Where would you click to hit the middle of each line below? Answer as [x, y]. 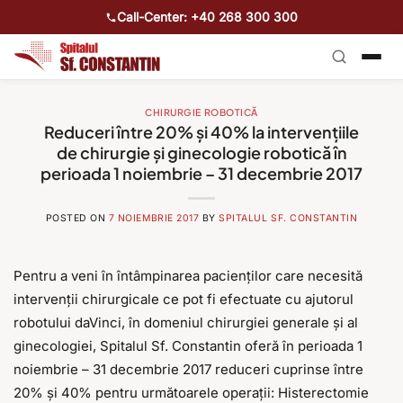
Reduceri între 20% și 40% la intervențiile [201, 132]
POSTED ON [77, 219]
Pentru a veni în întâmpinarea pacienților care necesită [188, 276]
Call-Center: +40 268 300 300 [207, 17]
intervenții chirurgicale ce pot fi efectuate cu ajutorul [184, 300]
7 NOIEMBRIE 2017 [154, 219]
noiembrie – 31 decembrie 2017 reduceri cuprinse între [188, 370]
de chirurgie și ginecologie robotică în [201, 153]
